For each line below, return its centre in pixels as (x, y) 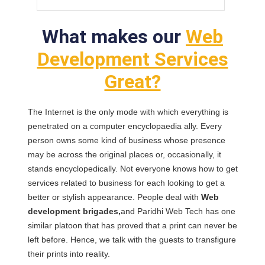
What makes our (114, 37)
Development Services (132, 59)
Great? (132, 82)
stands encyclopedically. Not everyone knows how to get (132, 169)
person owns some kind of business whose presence (126, 140)
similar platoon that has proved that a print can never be (132, 225)
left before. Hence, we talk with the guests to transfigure (132, 240)
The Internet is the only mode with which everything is (128, 112)
